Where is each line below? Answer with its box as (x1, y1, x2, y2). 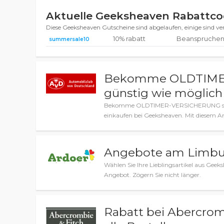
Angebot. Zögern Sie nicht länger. (104, 171, 201, 178)
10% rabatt (112, 35, 145, 42)
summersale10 (49, 36, 89, 42)
